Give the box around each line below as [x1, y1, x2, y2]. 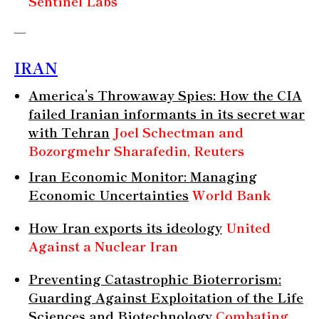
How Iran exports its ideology [28, 217, 222, 236]
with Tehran [28, 122, 110, 141]
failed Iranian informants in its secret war [28, 103, 305, 122]
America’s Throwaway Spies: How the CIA [28, 85, 302, 104]
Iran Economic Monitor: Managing [28, 166, 257, 185]
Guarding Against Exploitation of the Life [28, 287, 303, 306]
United [226, 217, 271, 236]
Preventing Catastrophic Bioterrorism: [28, 268, 281, 288]
